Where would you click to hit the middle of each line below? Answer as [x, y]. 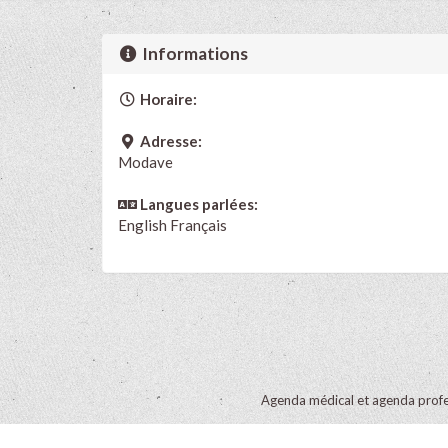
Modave [145, 161]
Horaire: [166, 98]
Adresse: [169, 140]
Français [197, 224]
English [142, 224]
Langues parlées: [197, 203]
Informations [194, 53]
